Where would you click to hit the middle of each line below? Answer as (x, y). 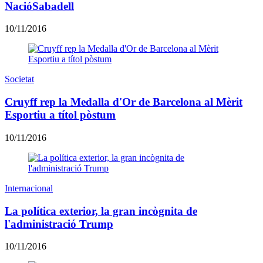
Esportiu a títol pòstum (60, 115)
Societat (19, 79)
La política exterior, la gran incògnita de (101, 211)
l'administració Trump (59, 224)
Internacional (29, 188)
